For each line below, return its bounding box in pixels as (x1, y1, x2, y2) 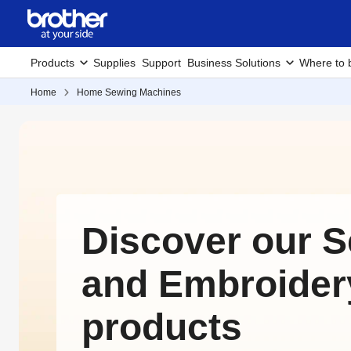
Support (142, 56, 181, 69)
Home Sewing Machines (77, 87, 181, 98)
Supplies (93, 56, 136, 69)
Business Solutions (187, 56, 280, 69)
